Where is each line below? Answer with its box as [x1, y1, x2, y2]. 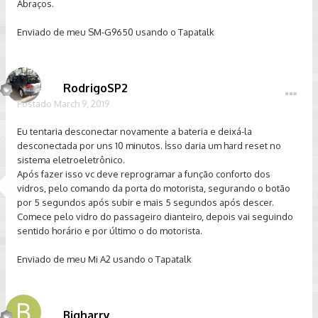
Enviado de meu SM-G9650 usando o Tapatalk [17, 26, 214, 38]
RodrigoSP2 [63, 81, 128, 95]
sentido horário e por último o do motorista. [17, 225, 202, 236]
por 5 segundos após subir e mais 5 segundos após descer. [17, 197, 274, 208]
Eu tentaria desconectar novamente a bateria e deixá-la [17, 126, 252, 137]
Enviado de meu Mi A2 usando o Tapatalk [17, 253, 192, 265]
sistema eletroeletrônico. [17, 154, 125, 165]
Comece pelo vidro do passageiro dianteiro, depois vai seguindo [17, 211, 293, 222]
